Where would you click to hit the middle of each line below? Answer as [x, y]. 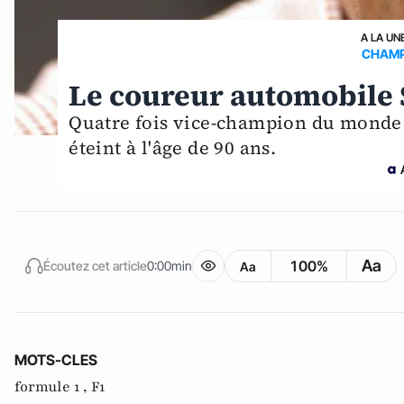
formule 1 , [53, 387]
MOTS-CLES [56, 360]
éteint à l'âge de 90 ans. [173, 148]
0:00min [170, 265]
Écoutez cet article [95, 265]
